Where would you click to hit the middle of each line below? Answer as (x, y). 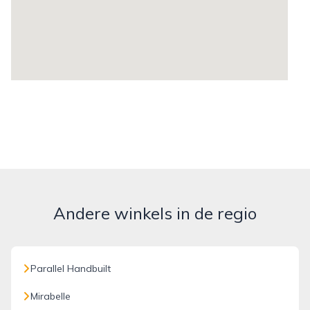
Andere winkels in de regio (155, 213)
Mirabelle (51, 296)
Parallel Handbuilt (71, 268)
